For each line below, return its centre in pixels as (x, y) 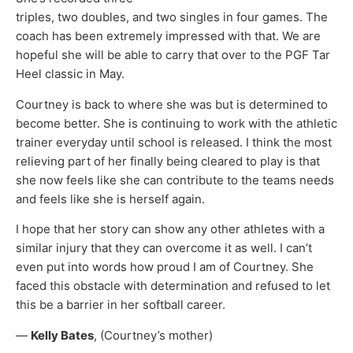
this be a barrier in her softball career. (121, 305)
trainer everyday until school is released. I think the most (174, 142)
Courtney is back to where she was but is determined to (172, 104)
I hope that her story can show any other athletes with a (170, 229)
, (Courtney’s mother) (153, 335)
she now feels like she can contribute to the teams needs (175, 180)
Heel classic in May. (70, 74)
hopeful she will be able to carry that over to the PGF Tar (173, 55)
